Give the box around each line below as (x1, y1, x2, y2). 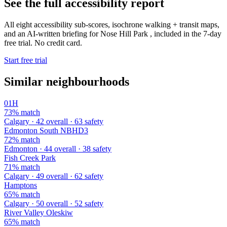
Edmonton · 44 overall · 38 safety (4, 144, 111, 154)
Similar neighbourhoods (4, 75, 129, 89)
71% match (4, 163, 40, 172)
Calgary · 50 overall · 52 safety (4, 199, 103, 208)
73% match (4, 108, 40, 117)
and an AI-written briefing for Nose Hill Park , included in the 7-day (4, 29, 221, 39)
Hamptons (4, 181, 37, 190)
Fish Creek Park (4, 154, 56, 163)
